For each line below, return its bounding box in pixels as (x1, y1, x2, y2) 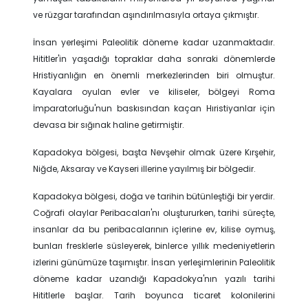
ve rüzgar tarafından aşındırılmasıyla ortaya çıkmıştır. (33, 9, 259, 21)
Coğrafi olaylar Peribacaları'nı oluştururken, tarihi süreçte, (33, 207, 275, 219)
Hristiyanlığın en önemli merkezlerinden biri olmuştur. (33, 69, 275, 81)
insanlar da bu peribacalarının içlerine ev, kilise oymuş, (33, 223, 275, 235)
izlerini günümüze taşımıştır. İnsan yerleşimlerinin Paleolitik (33, 256, 275, 268)
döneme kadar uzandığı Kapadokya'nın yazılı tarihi (33, 273, 275, 285)
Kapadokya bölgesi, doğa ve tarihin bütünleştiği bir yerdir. (33, 190, 275, 202)
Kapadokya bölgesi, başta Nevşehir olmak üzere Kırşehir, (33, 146, 275, 158)
